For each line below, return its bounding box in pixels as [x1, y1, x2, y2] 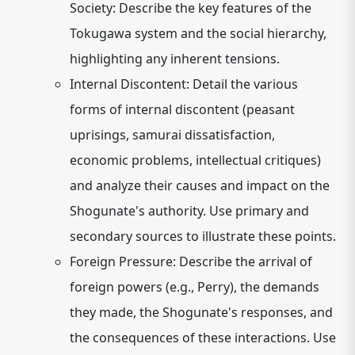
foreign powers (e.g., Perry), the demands [70, 278, 319, 296]
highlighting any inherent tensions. [70, 50, 280, 67]
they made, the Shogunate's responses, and [70, 303, 333, 321]
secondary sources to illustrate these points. [70, 227, 336, 245]
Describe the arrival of [176, 253, 312, 270]
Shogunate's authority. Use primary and [70, 202, 309, 219]
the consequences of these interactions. [70, 329, 310, 346]
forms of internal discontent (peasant [70, 101, 295, 118]
